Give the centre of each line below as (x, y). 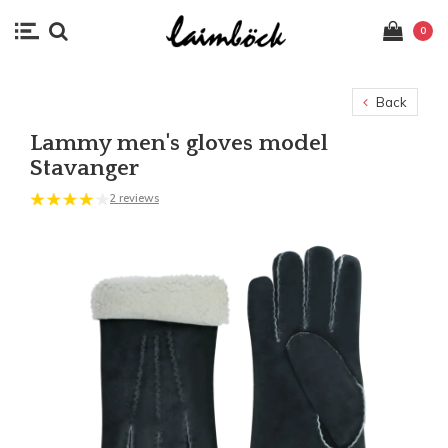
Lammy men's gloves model (179, 142)
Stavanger (84, 167)
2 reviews (134, 197)
